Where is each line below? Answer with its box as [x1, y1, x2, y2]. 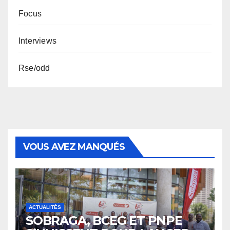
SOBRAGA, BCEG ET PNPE [26, 213, 182, 228]
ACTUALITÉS [29, 204, 61, 210]
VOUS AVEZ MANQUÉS [23, 141, 125, 153]
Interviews [18, 36, 56, 46]
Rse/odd [18, 64, 50, 73]
